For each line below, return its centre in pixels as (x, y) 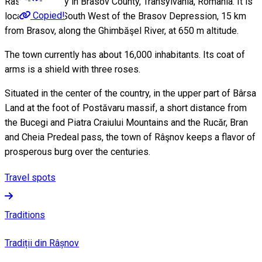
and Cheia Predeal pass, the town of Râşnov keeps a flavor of (130, 137)
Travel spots (30, 177)
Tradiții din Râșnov (42, 243)
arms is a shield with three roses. (73, 69)
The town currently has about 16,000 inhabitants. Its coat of (125, 54)
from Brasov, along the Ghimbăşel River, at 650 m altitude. (122, 30)
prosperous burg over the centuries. (77, 151)
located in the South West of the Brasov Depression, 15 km (125, 16)
